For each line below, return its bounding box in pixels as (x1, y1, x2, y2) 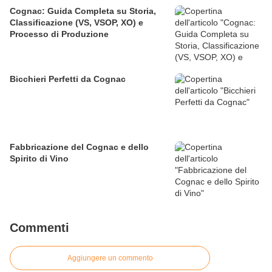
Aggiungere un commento (67, 254, 153, 263)
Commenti (10, 221, 69, 235)
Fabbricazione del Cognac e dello (10, 142, 149, 152)
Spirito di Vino (10, 154, 69, 164)
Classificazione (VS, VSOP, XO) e (10, 18, 143, 28)
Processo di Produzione (10, 29, 109, 39)
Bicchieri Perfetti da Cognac (10, 74, 126, 84)
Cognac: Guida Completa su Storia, (10, 6, 156, 16)
